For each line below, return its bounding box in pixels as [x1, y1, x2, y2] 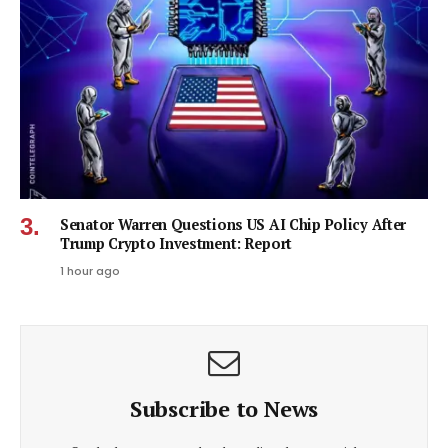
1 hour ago [60, 262, 120, 279]
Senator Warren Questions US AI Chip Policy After [60, 214, 407, 234]
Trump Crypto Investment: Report [60, 233, 293, 253]
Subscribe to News [129, 393, 319, 423]
